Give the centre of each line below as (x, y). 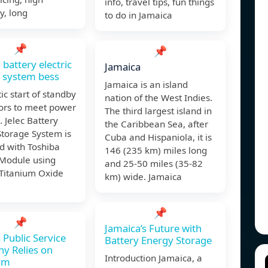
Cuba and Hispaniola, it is (158, 137)
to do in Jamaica (138, 15)
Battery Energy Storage (158, 240)
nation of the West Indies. (159, 98)
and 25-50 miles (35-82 (154, 164)
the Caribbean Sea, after (156, 124)
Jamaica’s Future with (153, 229)
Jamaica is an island (146, 85)
